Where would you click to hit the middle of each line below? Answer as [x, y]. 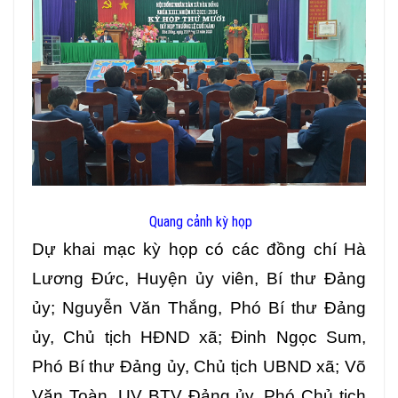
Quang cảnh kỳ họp [201, 222]
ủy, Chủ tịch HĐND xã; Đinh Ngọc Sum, [199, 338]
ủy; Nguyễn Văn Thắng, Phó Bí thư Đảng [199, 308]
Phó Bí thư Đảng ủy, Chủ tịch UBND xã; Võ [199, 367]
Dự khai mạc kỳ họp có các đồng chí [188, 250]
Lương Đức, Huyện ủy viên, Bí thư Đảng [199, 279]
